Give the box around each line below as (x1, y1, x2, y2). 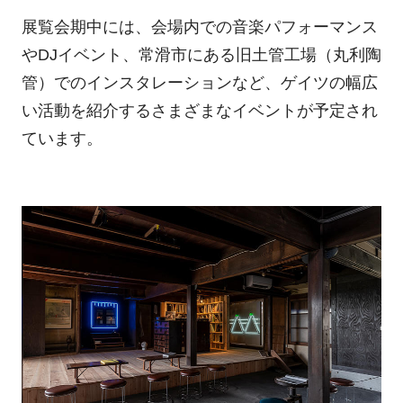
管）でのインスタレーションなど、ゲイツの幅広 (21, 73, 378, 92)
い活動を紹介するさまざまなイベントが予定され (21, 101, 378, 120)
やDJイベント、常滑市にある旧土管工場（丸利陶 (21, 45, 381, 64)
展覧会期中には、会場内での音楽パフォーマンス (21, 17, 378, 36)
